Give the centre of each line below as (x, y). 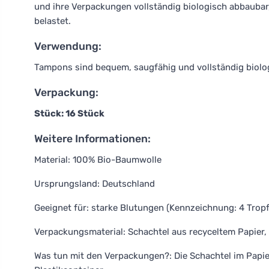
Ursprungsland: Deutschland (95, 184)
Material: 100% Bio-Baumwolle (98, 160)
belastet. (53, 21)
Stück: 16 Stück (69, 113)
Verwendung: (68, 46)
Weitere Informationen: (92, 139)
